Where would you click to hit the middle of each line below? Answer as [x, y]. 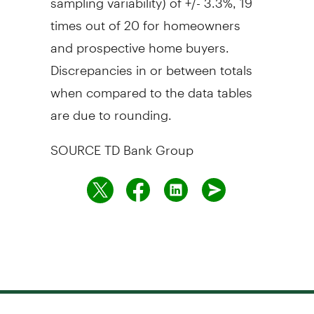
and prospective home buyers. [139, 41]
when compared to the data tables [151, 86]
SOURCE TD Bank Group [122, 144]
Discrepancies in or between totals [151, 64]
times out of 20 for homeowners [145, 19]
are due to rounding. [111, 109]
